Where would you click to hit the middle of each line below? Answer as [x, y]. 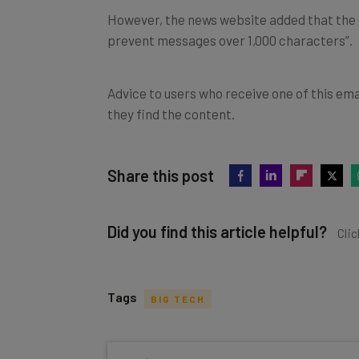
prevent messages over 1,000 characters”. [230, 40]
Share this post [161, 175]
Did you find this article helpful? [217, 231]
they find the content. [171, 113]
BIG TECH [178, 298]
